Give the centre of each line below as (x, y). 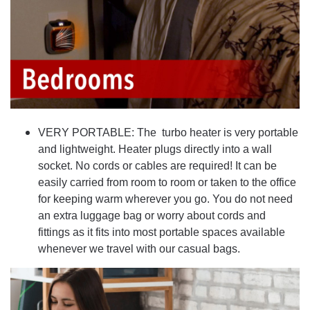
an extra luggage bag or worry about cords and (152, 215)
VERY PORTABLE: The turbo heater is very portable (168, 132)
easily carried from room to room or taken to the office (167, 182)
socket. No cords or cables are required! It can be (157, 165)
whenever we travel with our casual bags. (139, 248)
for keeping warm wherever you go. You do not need (165, 199)
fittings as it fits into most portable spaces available (162, 232)
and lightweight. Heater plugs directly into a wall (155, 149)
